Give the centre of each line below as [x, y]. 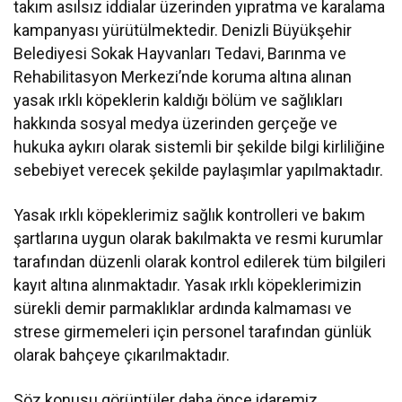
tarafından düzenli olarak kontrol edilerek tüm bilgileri [200, 261]
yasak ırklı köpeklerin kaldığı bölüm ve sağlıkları [179, 100]
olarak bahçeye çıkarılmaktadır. [122, 354]
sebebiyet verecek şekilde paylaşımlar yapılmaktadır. [199, 170]
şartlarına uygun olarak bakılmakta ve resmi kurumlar [199, 238]
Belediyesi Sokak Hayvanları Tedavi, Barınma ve [180, 53]
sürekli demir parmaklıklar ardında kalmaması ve [183, 308]
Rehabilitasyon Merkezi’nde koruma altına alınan [183, 76]
